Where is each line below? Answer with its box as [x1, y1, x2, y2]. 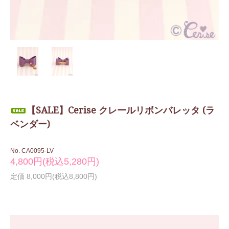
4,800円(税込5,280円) [10, 156, 99, 167]
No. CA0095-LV [10, 147, 54, 154]
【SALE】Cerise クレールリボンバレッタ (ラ [27, 104, 215, 116]
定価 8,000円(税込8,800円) [10, 172, 97, 180]
